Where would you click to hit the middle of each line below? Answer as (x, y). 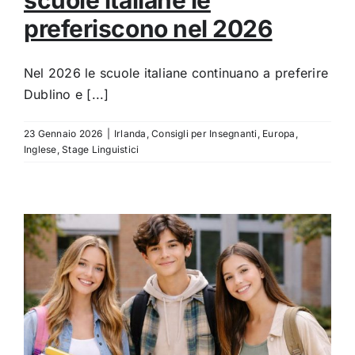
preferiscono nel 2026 (148, 29)
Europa (279, 134)
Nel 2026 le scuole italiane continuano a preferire (176, 73)
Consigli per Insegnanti (204, 134)
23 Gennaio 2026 (63, 134)
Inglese (40, 150)
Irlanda (130, 134)
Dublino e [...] (67, 95)
